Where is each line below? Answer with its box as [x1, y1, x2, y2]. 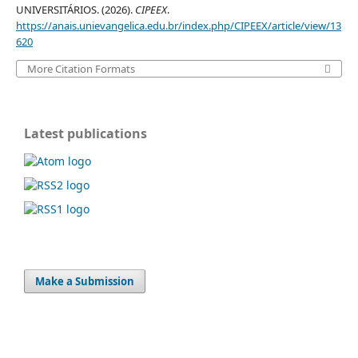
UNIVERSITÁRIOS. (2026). [15, 2, 135, 17]
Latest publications [24, 124, 147, 142]
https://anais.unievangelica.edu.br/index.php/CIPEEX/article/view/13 [15, 18, 341, 33]
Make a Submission [35, 273, 135, 288]
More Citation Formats [26, 61, 135, 76]
